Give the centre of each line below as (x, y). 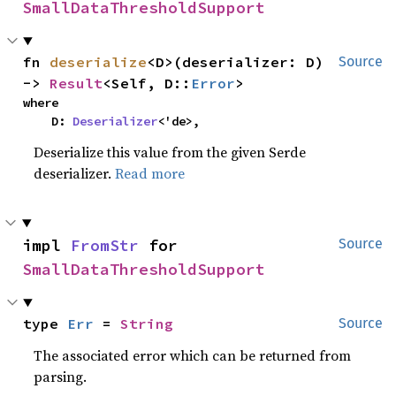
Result (76, 83)
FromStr (105, 245)
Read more (150, 173)
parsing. (61, 377)
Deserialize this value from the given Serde (170, 152)
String (147, 324)
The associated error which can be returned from (193, 355)
